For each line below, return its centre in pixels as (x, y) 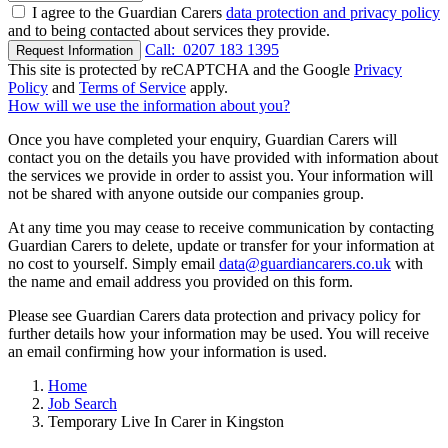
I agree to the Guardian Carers (129, 13)
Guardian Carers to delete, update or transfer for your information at (221, 246)
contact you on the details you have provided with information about (223, 158)
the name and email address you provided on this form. (180, 282)
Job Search (82, 404)
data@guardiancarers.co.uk (305, 264)
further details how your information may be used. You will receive (218, 334)
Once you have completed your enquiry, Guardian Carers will (202, 140)
